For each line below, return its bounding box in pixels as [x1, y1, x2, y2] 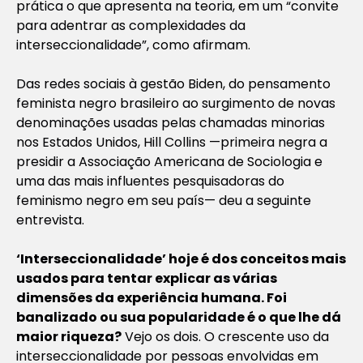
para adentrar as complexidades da [16, 15, 246, 35]
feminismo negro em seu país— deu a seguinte [16, 190, 311, 210]
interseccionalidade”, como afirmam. [16, 35, 250, 54]
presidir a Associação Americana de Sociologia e [16, 152, 322, 171]
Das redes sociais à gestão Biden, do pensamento [16, 74, 331, 93]
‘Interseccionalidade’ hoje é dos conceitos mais [16, 249, 346, 268]
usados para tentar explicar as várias [16, 268, 277, 288]
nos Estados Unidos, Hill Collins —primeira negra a [16, 132, 327, 152]
